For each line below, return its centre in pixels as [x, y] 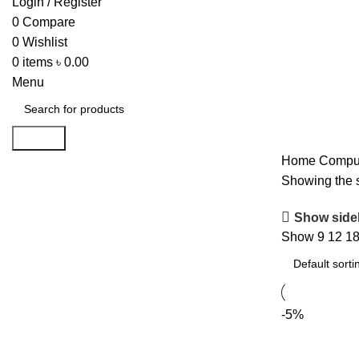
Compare [49, 22]
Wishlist [45, 42]
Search [39, 138]
